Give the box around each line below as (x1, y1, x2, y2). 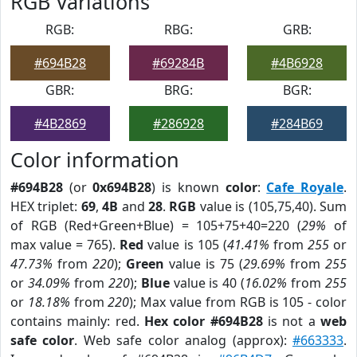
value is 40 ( (169, 274, 245, 292)
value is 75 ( (164, 255, 243, 273)
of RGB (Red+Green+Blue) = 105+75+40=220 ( (10, 217, 302, 234)
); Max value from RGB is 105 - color (129, 293, 347, 311)
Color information (10, 146, 179, 173)
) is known (151, 178, 226, 196)
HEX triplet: (10, 198, 81, 215)
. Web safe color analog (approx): (74, 331, 293, 349)
